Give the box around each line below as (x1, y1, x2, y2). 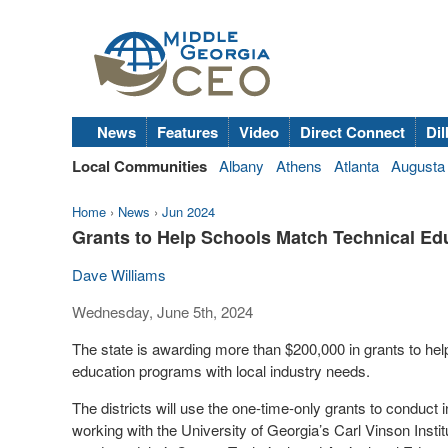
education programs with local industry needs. (72, 360, 370, 381)
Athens (276, 155, 322, 176)
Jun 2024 (162, 202, 215, 221)
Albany (219, 155, 264, 176)
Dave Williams (72, 264, 166, 285)
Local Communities (72, 155, 207, 177)
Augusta (391, 155, 445, 176)
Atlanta (334, 155, 379, 176)
